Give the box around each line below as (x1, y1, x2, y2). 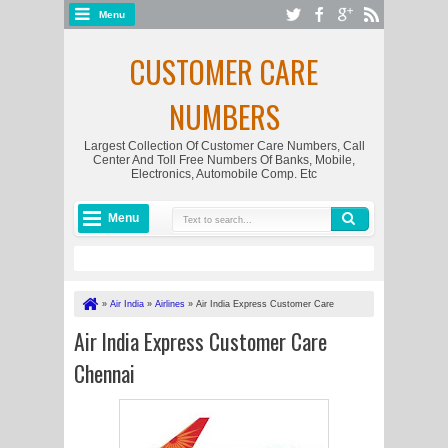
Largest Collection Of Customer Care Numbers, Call (83, 139, 365, 153)
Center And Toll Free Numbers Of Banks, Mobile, (93, 153, 355, 167)
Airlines (155, 299, 185, 309)
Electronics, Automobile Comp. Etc (131, 167, 317, 181)
